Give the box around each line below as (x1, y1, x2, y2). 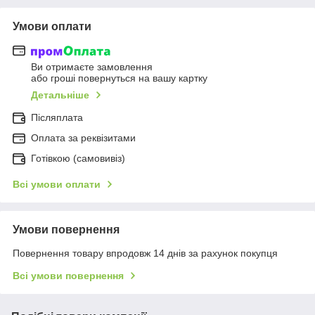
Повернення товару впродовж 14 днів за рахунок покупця (13, 247, 278, 259)
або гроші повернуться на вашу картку (31, 72, 207, 84)
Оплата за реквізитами (31, 132, 136, 144)
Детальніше (31, 89, 89, 101)
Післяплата (31, 112, 83, 124)
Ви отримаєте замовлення (31, 61, 153, 73)
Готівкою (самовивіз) (31, 153, 125, 165)
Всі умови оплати (13, 179, 101, 191)
